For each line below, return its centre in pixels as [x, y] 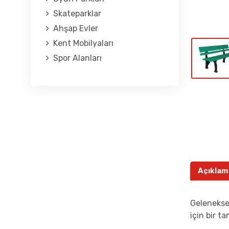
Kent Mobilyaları [83, 43]
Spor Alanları [77, 58]
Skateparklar [77, 14]
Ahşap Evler [76, 28]
